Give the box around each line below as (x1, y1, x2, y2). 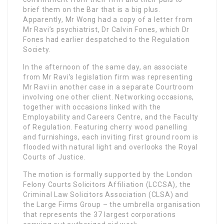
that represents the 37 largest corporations (23, 210, 176, 219)
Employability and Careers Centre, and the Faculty (23, 113, 199, 121)
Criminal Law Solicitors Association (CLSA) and (23, 190, 188, 199)
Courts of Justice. (23, 153, 86, 161)
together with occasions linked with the (23, 103, 161, 111)
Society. (23, 45, 51, 54)
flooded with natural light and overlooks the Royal (23, 143, 198, 151)
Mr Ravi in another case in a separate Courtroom (23, 83, 194, 91)
